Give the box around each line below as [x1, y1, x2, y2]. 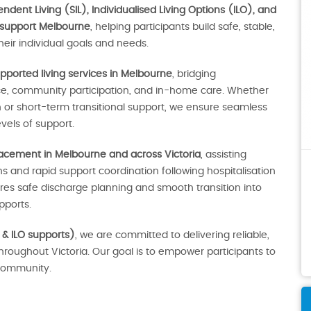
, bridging [172, 69, 216, 79]
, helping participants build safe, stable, [90, 22, 275, 32]
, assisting [201, 150, 246, 160]
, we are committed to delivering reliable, [75, 230, 269, 240]
